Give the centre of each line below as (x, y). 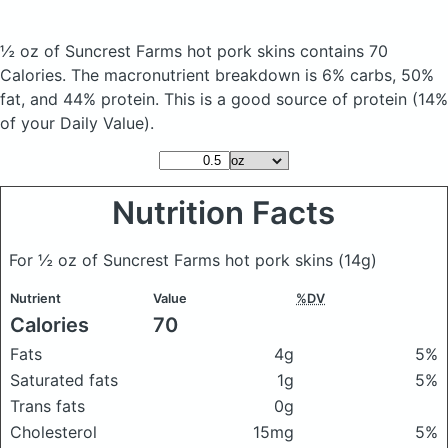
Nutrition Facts (224, 213)
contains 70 (344, 51)
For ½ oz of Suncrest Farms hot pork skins (173, 260)
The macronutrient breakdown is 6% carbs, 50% (252, 75)
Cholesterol (53, 432)
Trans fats (47, 406)
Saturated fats (64, 380)
